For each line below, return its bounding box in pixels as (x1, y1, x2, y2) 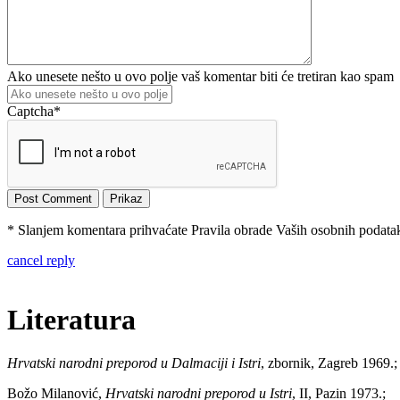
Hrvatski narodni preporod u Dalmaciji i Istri (7, 355, 261, 371)
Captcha (7, 103, 54, 119)
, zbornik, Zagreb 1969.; (261, 355, 397, 371)
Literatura (7, 304, 136, 336)
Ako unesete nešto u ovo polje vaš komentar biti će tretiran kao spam (7, 68, 394, 84)
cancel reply (7, 252, 75, 268)
